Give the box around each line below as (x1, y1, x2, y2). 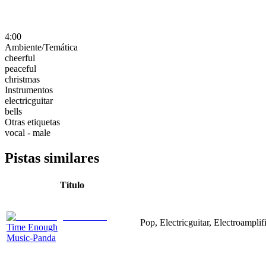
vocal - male (5, 127, 50, 138)
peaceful (5, 63, 36, 74)
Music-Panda (7, 232, 56, 243)
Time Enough (7, 221, 58, 232)
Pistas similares (5, 150, 99, 166)
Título (60, 179, 84, 190)
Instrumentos (5, 84, 53, 95)
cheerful (5, 52, 35, 63)
